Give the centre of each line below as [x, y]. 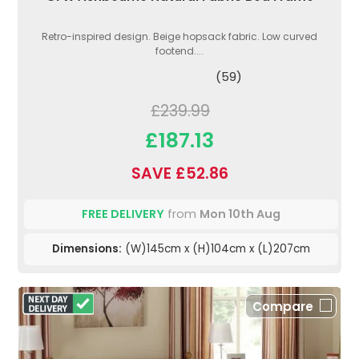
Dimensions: [87, 248]
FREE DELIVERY [123, 214]
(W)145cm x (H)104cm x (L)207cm [216, 248]
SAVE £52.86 [179, 173]
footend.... [179, 50]
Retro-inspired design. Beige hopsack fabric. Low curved [179, 36]
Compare [283, 306]
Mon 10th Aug [240, 214]
